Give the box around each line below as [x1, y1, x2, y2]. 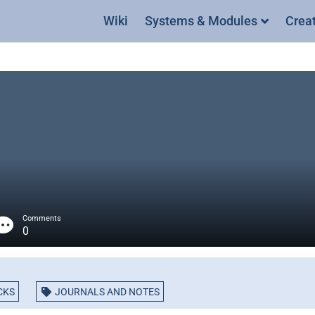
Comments [22, 214, 61, 223]
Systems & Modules [145, 13, 257, 28]
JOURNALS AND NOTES [55, 286, 160, 297]
